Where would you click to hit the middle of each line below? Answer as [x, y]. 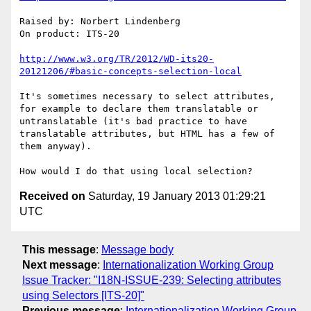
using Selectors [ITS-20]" [83, 295]
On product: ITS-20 [69, 34]
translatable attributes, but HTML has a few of [147, 134]
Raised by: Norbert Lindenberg [100, 22]
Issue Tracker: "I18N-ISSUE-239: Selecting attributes [152, 280]
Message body [137, 249]
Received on [52, 196]
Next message [60, 264]
